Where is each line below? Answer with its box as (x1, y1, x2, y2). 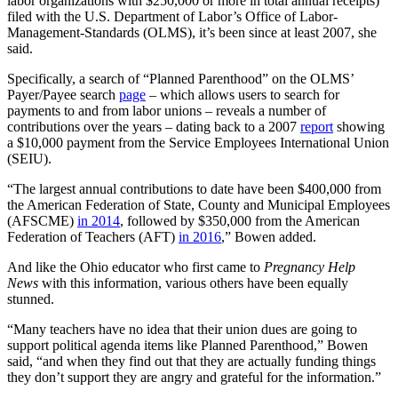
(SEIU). (7, 150, 52, 166)
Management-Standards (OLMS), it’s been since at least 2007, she (7, 24, 377, 40)
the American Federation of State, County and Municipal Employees (7, 196, 390, 212)
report (300, 118, 333, 134)
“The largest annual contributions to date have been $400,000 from (7, 180, 381, 196)
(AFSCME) (7, 212, 77, 228)
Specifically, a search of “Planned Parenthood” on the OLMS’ (7, 70, 354, 86)
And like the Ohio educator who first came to (7, 259, 264, 275)
